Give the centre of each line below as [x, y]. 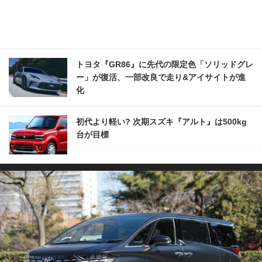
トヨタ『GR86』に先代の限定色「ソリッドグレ [165, 65]
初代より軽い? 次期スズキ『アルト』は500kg [161, 122]
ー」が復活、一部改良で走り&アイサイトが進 [161, 77]
